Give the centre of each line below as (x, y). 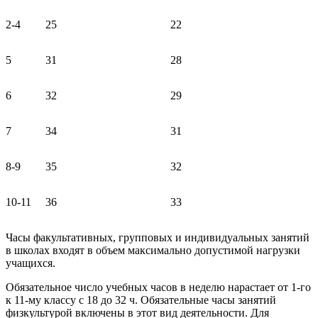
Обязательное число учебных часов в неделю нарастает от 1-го (158, 287)
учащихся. (31, 263)
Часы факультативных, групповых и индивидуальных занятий (158, 237)
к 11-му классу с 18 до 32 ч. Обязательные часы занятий (141, 300)
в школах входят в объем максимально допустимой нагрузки (153, 250)
